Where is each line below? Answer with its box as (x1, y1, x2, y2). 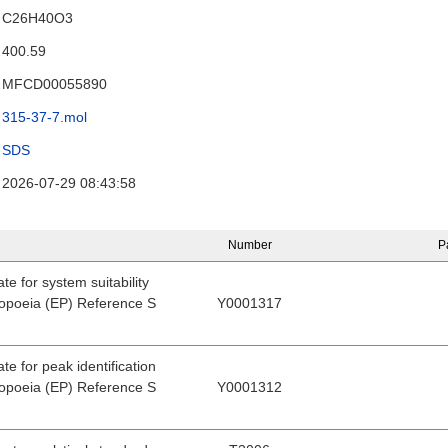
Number (227, 238, 272, 252)
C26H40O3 (2, 10, 74, 26)
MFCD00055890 (2, 76, 108, 92)
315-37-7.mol (2, 109, 88, 125)
